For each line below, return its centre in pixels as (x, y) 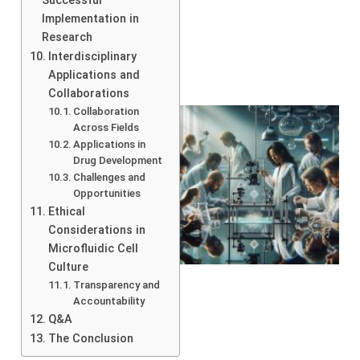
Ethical (66, 211)
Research (67, 37)
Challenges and (110, 177)
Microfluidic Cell (93, 248)
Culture (68, 267)
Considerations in (96, 230)
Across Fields (106, 127)
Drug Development (118, 160)
